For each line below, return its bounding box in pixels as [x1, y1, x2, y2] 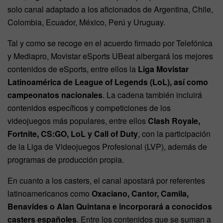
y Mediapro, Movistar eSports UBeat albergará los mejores [7, 50, 213, 62]
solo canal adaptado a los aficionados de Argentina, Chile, [7, 3, 213, 15]
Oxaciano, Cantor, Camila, [92, 188, 189, 200]
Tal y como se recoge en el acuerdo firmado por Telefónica [7, 37, 213, 49]
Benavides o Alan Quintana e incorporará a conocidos [7, 201, 212, 213]
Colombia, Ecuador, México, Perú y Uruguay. [7, 16, 165, 28]
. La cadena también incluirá [103, 89, 202, 101]
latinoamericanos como [7, 188, 92, 200]
